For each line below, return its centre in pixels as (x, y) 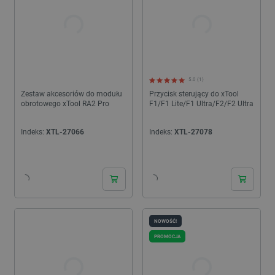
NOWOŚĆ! (165, 221)
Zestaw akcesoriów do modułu (72, 94)
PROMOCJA (167, 237)
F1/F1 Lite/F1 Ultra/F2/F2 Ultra (201, 104)
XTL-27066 (65, 132)
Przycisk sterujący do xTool (194, 94)
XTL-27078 (193, 132)
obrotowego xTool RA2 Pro (65, 104)
